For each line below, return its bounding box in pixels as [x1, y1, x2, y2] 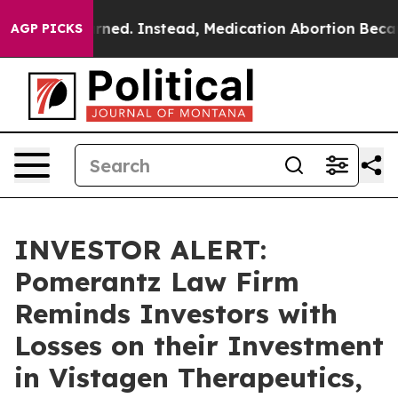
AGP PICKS [11, 20, 83, 36]
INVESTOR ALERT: [14, 233, 267, 267]
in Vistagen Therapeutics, [14, 361, 362, 394]
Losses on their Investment [14, 329, 384, 362]
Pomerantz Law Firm [14, 265, 299, 298]
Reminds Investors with [14, 297, 338, 330]
